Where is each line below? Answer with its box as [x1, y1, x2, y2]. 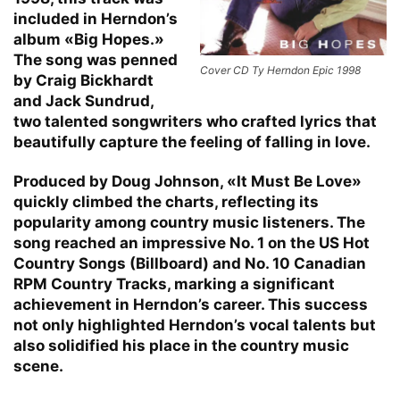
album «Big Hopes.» [13, 29, 164, 48]
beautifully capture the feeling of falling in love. [13, 132, 371, 151]
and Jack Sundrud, [13, 91, 154, 110]
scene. [13, 356, 63, 375]
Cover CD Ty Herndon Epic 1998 [200, 62, 361, 77]
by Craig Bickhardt [13, 71, 154, 89]
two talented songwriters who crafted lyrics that [13, 112, 377, 130]
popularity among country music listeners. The [13, 212, 365, 231]
